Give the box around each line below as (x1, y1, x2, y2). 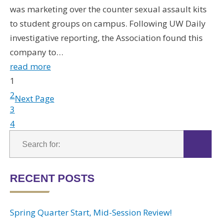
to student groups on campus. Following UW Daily (10, 18, 206, 29)
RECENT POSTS (10, 172, 95, 184)
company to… (10, 46, 63, 58)
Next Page (15, 93, 54, 105)
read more (10, 61, 51, 72)
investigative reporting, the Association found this (10, 32, 203, 43)
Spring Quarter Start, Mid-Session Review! (10, 206, 172, 218)
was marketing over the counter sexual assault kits (10, 3, 207, 15)
